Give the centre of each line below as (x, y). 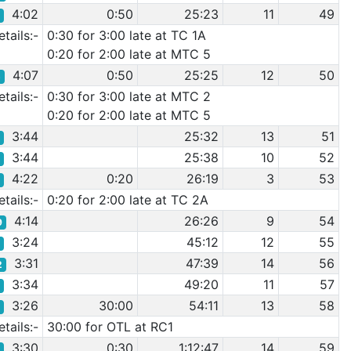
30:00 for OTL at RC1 (110, 327)
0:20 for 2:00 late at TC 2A (127, 200)
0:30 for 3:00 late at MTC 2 (128, 96)
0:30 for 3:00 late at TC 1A (126, 35)
